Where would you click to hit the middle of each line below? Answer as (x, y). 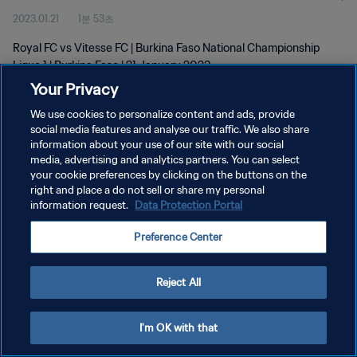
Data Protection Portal (189, 205)
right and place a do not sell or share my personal (148, 190)
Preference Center (178, 237)
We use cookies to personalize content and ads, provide (163, 114)
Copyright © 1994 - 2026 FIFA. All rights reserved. (103, 259)
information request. (81, 205)
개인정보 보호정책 (52, 179)
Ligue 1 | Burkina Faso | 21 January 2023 (112, 65)
